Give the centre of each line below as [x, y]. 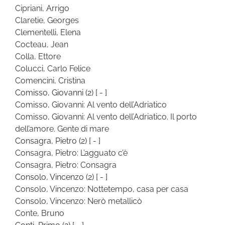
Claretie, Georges [47, 20]
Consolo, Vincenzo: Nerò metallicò [79, 201]
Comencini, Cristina [50, 80]
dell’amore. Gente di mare [62, 129]
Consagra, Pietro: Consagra [66, 165]
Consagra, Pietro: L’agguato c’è [71, 153]
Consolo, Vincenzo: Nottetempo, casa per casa [102, 189]
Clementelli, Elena [48, 32]
